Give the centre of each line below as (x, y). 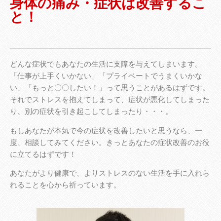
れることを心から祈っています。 (65, 185)
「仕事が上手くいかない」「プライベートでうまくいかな (106, 76)
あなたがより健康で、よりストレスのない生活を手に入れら (110, 173)
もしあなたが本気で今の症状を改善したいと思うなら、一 (106, 130)
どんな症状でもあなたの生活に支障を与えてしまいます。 (106, 64)
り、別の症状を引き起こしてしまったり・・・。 (91, 112)
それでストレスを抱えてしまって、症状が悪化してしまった (110, 100)
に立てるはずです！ (43, 154)
